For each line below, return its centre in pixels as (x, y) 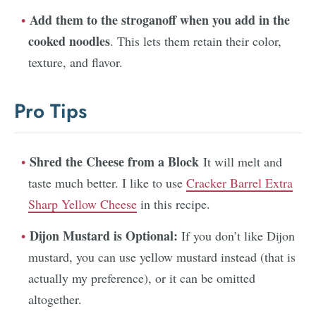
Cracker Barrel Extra (239, 182)
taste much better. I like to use (107, 182)
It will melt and (243, 161)
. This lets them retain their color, (196, 41)
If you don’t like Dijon (238, 235)
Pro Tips (50, 111)
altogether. (55, 299)
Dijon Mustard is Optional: (105, 235)
